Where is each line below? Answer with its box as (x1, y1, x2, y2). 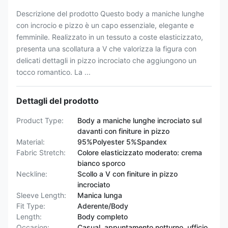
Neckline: (16, 169, 47, 178)
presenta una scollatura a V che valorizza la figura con (16, 44, 196, 53)
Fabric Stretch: (16, 148, 66, 157)
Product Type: (16, 116, 64, 125)
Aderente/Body (77, 202, 128, 210)
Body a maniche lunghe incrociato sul (77, 116, 202, 125)
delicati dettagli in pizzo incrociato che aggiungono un (16, 56, 196, 65)
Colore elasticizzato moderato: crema (77, 148, 202, 157)
